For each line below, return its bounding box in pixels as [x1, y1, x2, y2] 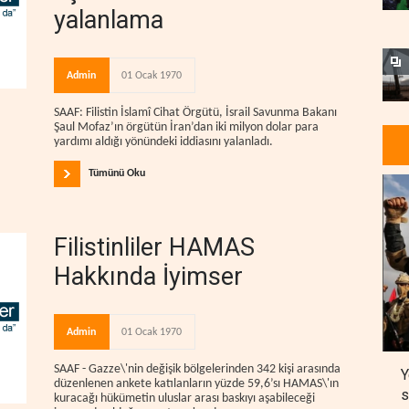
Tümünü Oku [89, 168, 145, 180]
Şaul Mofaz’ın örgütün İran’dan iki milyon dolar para [54, 120, 319, 134]
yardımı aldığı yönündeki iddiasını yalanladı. [54, 134, 273, 149]
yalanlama [54, 5, 163, 35]
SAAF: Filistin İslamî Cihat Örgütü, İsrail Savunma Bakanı [54, 105, 337, 120]
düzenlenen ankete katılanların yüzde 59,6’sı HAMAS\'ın [54, 377, 339, 392]
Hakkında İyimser [54, 262, 243, 292]
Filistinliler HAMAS [54, 233, 255, 263]
